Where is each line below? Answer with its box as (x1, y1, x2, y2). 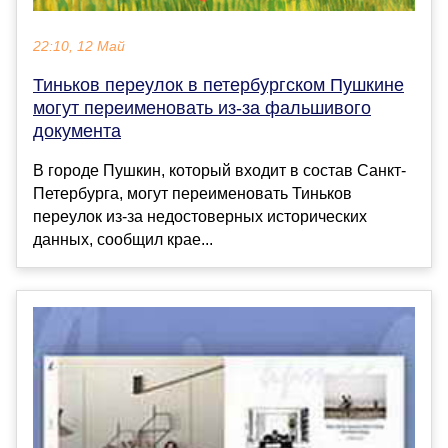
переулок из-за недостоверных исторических (33, 208, 367, 226)
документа (33, 121, 121, 142)
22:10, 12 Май (33, 39, 125, 55)
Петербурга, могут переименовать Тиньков (33, 185, 352, 203)
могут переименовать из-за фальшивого (33, 98, 371, 119)
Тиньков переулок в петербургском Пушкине (33, 75, 404, 96)
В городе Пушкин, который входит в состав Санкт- (33, 162, 406, 180)
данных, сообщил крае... (33, 231, 213, 249)
